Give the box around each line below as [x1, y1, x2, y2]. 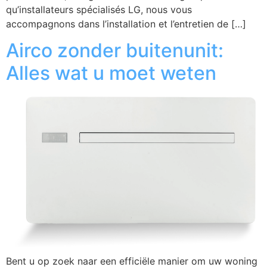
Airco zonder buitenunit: [6, 39, 223, 63]
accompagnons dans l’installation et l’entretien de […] [6, 18, 246, 30]
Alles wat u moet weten [6, 61, 216, 85]
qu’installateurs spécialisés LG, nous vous [6, 4, 192, 16]
